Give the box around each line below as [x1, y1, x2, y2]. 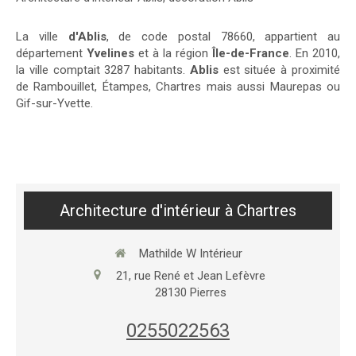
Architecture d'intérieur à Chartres [60, 201, 296, 220]
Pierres [189, 284, 226, 300]
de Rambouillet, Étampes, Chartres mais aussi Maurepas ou [16, 79, 340, 94]
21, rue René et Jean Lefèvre [115, 268, 265, 283]
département [16, 46, 87, 60]
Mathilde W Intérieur [138, 246, 242, 261]
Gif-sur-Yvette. [16, 96, 93, 110]
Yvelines [87, 46, 134, 60]
